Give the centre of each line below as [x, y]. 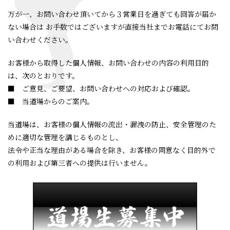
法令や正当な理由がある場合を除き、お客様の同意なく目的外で [112, 150]
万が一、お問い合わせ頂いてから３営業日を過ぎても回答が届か [112, 14]
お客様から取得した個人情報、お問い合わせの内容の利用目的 [108, 63]
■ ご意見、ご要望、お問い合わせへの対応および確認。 [101, 88]
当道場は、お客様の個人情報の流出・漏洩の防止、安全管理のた [112, 124]
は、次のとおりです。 [43, 75]
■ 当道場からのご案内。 [51, 101]
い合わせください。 [40, 40]
